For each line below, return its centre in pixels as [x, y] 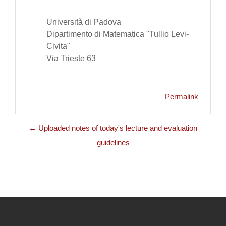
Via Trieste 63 [71, 59]
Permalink [182, 97]
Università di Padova [84, 22]
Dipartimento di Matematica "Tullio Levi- [118, 34]
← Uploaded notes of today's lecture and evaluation [113, 128]
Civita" [58, 46]
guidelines [113, 143]
